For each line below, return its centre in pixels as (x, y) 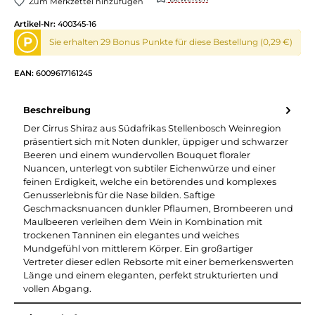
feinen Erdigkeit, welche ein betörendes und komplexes (150, 182)
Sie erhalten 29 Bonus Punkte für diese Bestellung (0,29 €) (171, 42)
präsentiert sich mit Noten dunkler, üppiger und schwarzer (156, 142)
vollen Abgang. (58, 289)
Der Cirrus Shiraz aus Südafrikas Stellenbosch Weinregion (152, 129)
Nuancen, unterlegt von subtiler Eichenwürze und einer (149, 169)
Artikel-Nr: (36, 24)
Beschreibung (57, 110)
